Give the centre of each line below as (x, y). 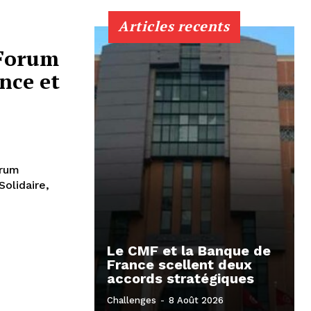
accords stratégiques (180, 278)
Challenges (132, 300)
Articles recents (174, 26)
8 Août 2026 (196, 300)
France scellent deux (179, 264)
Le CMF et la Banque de (189, 250)
